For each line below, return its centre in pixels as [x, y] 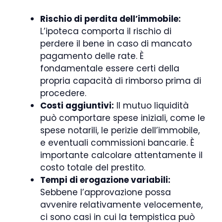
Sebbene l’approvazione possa [106, 192]
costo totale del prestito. [93, 167]
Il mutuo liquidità [151, 106]
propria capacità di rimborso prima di [121, 81]
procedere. [63, 93]
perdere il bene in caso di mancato [116, 44]
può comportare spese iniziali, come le [123, 118]
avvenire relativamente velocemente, [121, 205]
